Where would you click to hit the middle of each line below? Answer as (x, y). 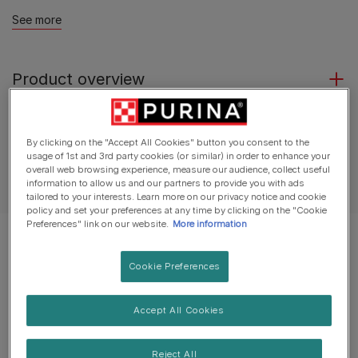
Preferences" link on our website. (98, 224)
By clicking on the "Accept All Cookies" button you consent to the (168, 143)
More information (210, 224)
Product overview (78, 79)
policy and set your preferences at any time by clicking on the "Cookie (177, 211)
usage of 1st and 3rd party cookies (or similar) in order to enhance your (179, 156)
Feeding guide (64, 186)
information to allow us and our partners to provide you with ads (166, 183)
